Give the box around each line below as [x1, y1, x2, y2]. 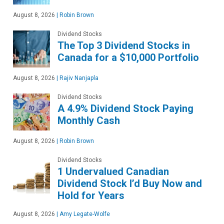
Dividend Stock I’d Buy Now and [57, 177, 202, 190]
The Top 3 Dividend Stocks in [57, 39, 190, 52]
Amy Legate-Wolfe [58, 210, 110, 218]
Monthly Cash [57, 114, 120, 127]
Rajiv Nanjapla [58, 74, 98, 82]
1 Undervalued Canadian [57, 165, 169, 178]
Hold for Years [57, 189, 124, 202]
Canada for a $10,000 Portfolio [57, 51, 199, 64]
